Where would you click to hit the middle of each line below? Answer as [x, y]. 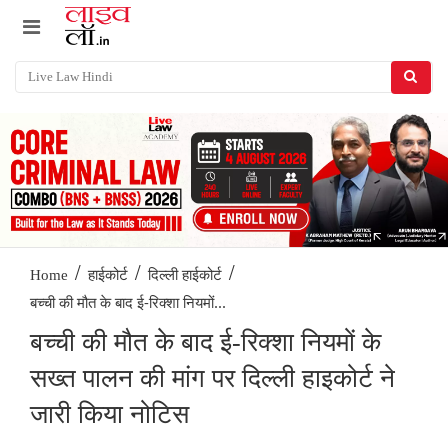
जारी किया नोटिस [109, 415]
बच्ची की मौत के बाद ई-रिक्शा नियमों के [205, 343]
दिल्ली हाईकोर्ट [185, 275]
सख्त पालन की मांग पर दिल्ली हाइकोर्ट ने [212, 379]
